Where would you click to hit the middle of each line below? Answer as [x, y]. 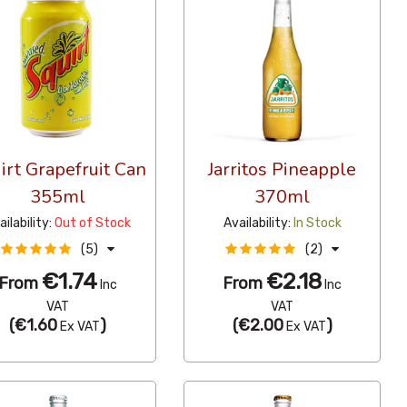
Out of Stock [93, 223]
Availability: [258, 223]
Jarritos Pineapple [283, 170]
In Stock [317, 223]
